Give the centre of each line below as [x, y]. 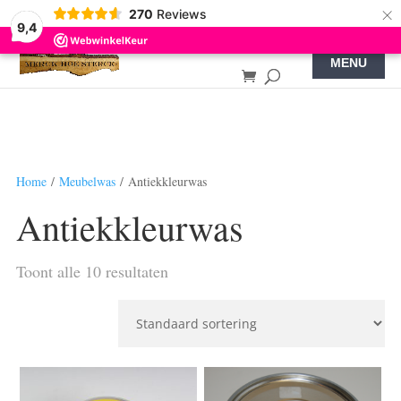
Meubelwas [87, 181]
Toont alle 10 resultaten [92, 271]
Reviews [181, 13]
